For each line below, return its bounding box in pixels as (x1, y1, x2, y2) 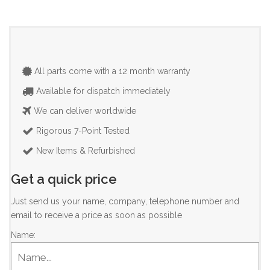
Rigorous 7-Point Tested (34, 126, 130, 136)
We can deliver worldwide (31, 106, 136, 116)
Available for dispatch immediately (34, 86, 171, 96)
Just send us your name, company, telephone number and (11, 196, 239, 206)
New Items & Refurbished (34, 146, 135, 155)
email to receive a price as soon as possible (11, 210, 182, 220)
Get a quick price (11, 171, 117, 187)
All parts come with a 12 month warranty (32, 66, 190, 76)
